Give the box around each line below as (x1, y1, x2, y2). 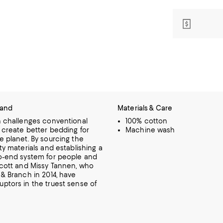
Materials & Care (117, 104, 173, 112)
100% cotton (125, 117, 168, 125)
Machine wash (125, 126, 175, 134)
